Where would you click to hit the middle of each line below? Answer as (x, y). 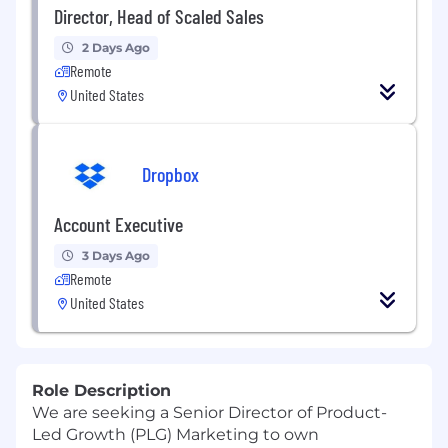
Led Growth (79, 434)
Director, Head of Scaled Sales (159, 15)
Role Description (101, 390)
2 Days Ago (116, 47)
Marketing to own (245, 434)
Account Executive (118, 223)
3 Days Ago (116, 255)
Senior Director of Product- (280, 412)
